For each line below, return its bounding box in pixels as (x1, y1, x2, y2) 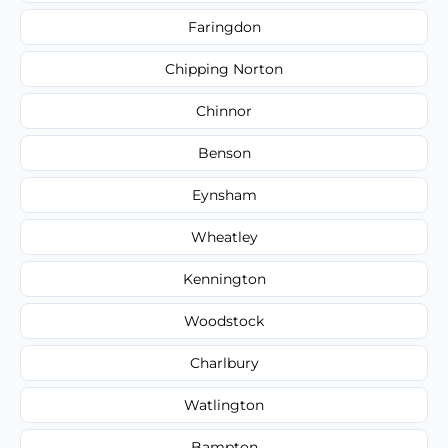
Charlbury (189, 353, 259, 372)
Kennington (182, 269, 266, 288)
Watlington (184, 395, 264, 414)
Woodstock (184, 311, 264, 330)
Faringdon (187, 17, 261, 36)
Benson (197, 143, 251, 162)
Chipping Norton (165, 59, 283, 78)
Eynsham (191, 185, 257, 204)
